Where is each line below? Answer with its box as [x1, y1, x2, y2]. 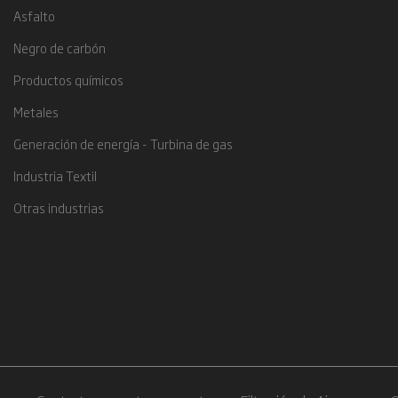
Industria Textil [12, 166, 97, 185]
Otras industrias [12, 198, 104, 217]
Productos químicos [12, 70, 123, 89]
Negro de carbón [12, 38, 106, 57]
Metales [12, 102, 59, 121]
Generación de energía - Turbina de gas [12, 134, 233, 153]
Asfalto [12, 6, 55, 25]
